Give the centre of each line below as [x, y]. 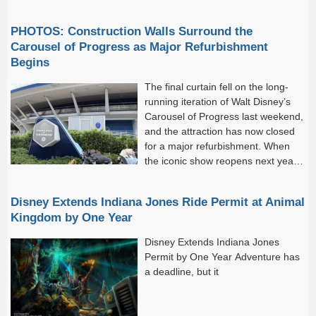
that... [23, 19]
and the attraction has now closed [220, 131]
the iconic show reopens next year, [222, 160]
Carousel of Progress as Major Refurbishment [139, 46]
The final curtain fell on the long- [217, 86]
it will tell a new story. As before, [215, 175]
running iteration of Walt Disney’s [218, 101]
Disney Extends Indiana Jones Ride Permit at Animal [158, 201]
